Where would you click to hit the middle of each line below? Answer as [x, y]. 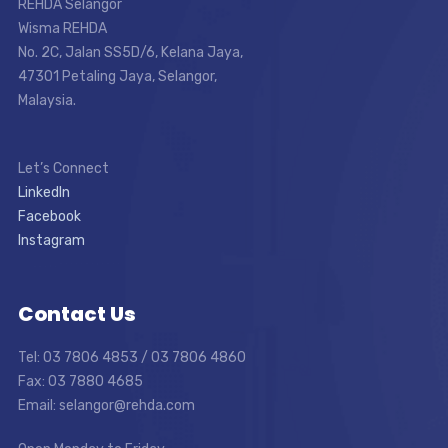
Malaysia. [46, 100]
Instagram [51, 240]
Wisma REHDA [62, 28]
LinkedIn [43, 192]
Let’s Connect [63, 168]
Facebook [49, 216]
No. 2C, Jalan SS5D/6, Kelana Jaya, [130, 52]
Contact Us [76, 314]
